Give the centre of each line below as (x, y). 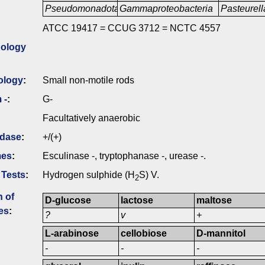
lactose (137, 201)
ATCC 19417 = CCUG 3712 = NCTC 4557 (132, 28)
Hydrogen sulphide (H (89, 175)
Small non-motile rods (88, 80)
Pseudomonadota (83, 9)
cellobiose (144, 234)
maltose (214, 201)
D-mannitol (221, 234)
